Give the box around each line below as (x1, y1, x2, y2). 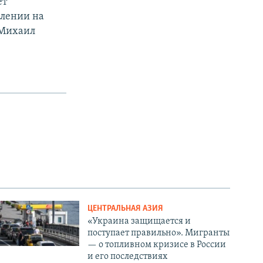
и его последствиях (87, 251, 168, 261)
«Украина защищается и (87, 216, 191, 226)
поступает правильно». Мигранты (87, 228, 230, 238)
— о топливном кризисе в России (87, 240, 227, 249)
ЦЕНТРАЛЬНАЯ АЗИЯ (87, 204, 164, 213)
